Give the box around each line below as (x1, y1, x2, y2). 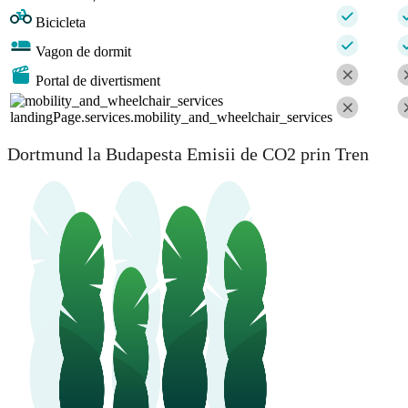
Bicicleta (36, 15, 86, 31)
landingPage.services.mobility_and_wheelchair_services (10, 109, 332, 126)
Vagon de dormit (36, 44, 131, 60)
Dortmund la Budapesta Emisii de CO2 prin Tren (7, 143, 369, 164)
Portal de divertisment (36, 73, 160, 89)
